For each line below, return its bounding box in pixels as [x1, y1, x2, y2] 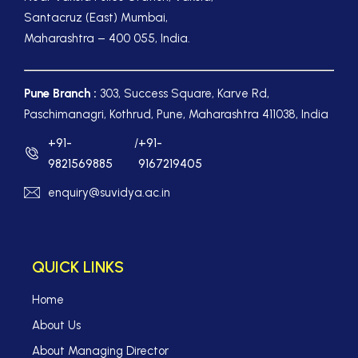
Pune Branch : [24, 86, 97, 101]
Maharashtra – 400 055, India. [24, 31, 190, 46]
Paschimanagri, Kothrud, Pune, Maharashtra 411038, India [24, 107, 328, 121]
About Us [32, 318, 81, 332]
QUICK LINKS [32, 257, 124, 276]
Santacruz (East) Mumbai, [24, 10, 168, 25]
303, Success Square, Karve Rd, [97, 86, 269, 101]
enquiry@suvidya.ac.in [48, 185, 170, 200]
